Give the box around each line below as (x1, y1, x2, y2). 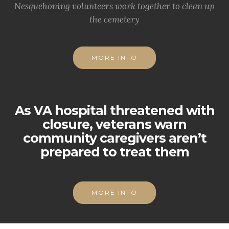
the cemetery (89, 14, 140, 25)
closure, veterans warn (42, 117, 187, 132)
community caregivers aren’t (22, 130, 207, 146)
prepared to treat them (40, 144, 189, 159)
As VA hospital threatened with (14, 103, 215, 118)
